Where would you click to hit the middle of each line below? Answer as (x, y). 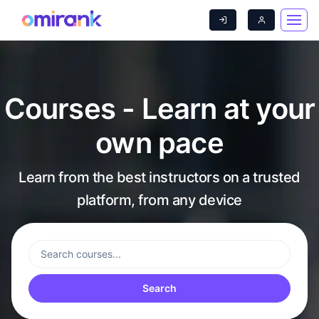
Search (159, 288)
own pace (159, 143)
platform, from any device (159, 200)
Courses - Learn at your (159, 109)
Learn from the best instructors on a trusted (159, 177)
